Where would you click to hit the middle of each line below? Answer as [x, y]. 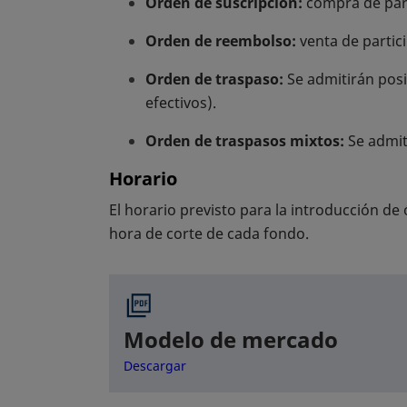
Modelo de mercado [231, 339]
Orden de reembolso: [223, 40]
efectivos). [183, 102]
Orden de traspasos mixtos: [245, 140]
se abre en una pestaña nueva [279, 364]
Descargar [155, 365]
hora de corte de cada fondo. [209, 233]
